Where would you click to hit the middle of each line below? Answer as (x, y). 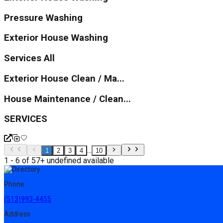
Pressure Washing (43, 18)
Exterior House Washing (56, 38)
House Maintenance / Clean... (67, 99)
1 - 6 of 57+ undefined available (59, 160)
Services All (29, 58)
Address (17, 214)
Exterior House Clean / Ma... (64, 78)
